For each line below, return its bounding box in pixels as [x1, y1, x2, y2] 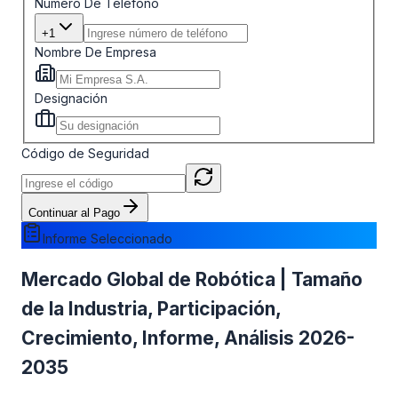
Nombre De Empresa [34, 44, 156, 60]
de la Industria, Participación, [21, 297, 281, 320]
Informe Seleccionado [43, 231, 172, 247]
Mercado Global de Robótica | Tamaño [21, 267, 362, 291]
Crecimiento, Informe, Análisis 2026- [21, 326, 354, 349]
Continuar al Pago [28, 206, 120, 220]
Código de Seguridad [21, 146, 149, 162]
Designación [34, 90, 107, 106]
